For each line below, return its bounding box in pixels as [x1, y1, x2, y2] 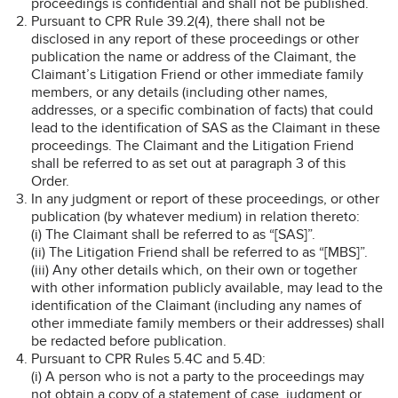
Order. [31, 171, 69, 190]
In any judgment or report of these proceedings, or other [31, 189, 379, 208]
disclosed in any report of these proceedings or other [31, 29, 359, 48]
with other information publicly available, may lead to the [31, 278, 383, 297]
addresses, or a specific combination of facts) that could [31, 100, 373, 119]
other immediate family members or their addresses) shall [31, 314, 385, 332]
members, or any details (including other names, [31, 83, 328, 101]
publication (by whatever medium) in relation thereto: [31, 207, 360, 226]
